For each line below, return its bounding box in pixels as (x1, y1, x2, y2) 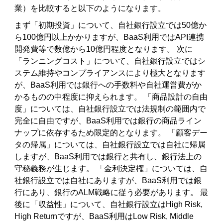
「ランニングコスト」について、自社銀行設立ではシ (14, 57, 206, 66)
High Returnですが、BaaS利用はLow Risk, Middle (14, 212, 194, 221)
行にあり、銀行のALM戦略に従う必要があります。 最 (14, 188, 209, 197)
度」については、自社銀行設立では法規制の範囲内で (14, 105, 206, 113)
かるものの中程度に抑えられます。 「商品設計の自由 (14, 93, 208, 102)
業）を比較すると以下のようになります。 (14, 3, 166, 12)
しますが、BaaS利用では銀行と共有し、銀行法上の (14, 152, 202, 161)
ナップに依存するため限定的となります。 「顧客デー (14, 128, 208, 137)
